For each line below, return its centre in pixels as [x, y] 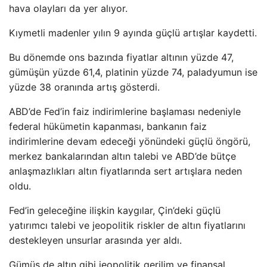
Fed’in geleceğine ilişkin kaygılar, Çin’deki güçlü [115, 210]
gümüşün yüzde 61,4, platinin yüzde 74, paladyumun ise [133, 72]
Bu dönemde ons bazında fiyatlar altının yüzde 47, [121, 57]
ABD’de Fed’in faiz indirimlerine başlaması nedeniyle [125, 111]
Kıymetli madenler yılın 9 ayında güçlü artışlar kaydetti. [133, 33]
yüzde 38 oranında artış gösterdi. [84, 87]
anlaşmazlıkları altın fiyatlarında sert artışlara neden [125, 171]
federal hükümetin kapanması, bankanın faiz [108, 126]
